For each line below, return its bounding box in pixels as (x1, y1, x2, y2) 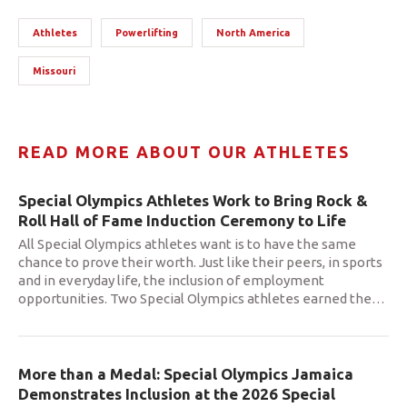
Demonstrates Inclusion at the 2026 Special (18, 385, 335, 403)
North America (216, 27, 290, 39)
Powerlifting (115, 27, 178, 39)
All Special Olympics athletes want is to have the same (18, 236, 356, 253)
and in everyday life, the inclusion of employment (18, 273, 324, 289)
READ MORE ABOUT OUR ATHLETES (18, 143, 350, 162)
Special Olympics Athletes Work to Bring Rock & (18, 192, 368, 210)
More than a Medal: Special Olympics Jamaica (18, 365, 353, 383)
